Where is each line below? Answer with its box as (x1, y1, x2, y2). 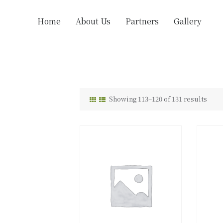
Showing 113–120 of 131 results (109, 94, 207, 104)
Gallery (174, 15, 202, 27)
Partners (125, 15, 159, 27)
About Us (76, 15, 111, 27)
